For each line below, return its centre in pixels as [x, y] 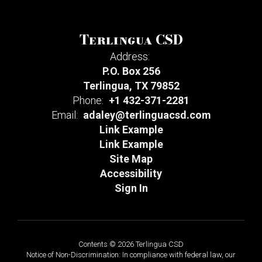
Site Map [131, 159]
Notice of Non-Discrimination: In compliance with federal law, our [131, 255]
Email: [64, 115]
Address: [130, 56]
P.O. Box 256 [131, 71]
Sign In [131, 188]
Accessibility [131, 173]
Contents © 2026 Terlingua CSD [131, 244]
